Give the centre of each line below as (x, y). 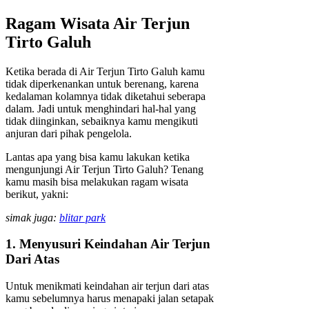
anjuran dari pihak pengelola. (69, 133)
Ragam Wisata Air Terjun (98, 23)
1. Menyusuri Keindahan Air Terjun (108, 244)
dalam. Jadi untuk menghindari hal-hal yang (101, 108)
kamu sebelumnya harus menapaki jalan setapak (110, 298)
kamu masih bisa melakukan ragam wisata (97, 181)
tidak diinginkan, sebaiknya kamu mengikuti (102, 121)
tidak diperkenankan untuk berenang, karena (102, 83)
